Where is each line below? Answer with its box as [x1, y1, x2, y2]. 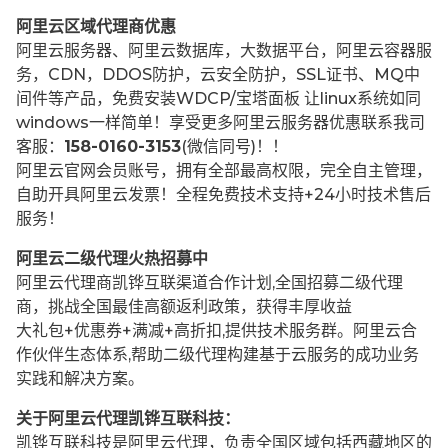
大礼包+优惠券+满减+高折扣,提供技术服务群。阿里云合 [16, 321, 417, 341]
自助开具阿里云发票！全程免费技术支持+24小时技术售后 [16, 185, 431, 205]
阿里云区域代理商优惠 [16, 17, 176, 37]
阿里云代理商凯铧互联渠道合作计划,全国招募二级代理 [16, 273, 403, 293]
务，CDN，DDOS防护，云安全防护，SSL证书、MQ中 [16, 65, 420, 85]
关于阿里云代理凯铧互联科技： [16, 409, 240, 429]
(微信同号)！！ [181, 137, 288, 157]
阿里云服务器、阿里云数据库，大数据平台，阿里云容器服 [16, 41, 432, 61]
